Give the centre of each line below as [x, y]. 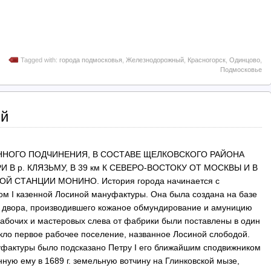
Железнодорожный [155, 60]
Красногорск [207, 60]
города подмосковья [91, 60]
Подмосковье [241, 69]
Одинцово [245, 60]
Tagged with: [40, 60]
